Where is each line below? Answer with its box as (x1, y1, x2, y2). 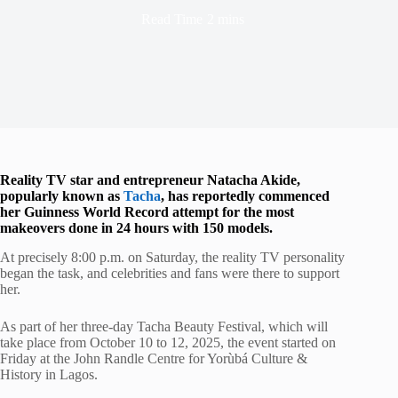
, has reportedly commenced (161, 188, 330, 203)
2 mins (206, 11, 244, 27)
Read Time (141, 11, 203, 27)
